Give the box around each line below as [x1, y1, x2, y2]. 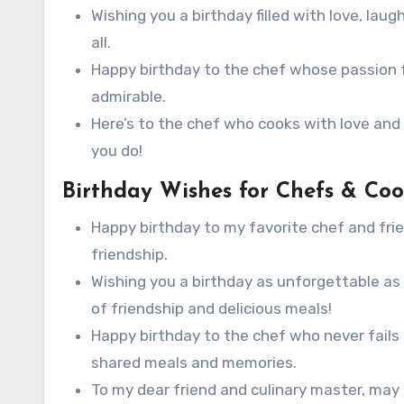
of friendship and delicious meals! [91, 299, 332, 317]
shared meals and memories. [91, 353, 297, 372]
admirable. [91, 87, 166, 106]
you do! [91, 142, 142, 160]
